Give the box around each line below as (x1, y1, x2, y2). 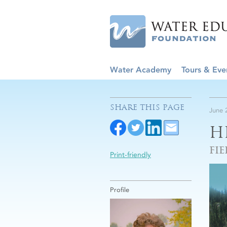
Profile (110, 186, 129, 194)
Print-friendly (110, 150, 151, 159)
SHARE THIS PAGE (110, 102, 184, 112)
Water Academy (110, 65, 171, 74)
